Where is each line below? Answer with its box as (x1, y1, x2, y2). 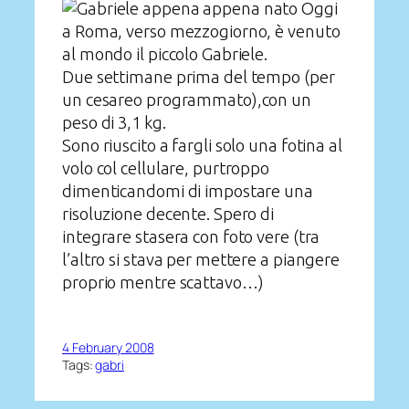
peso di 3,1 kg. (62, 113, 166, 132)
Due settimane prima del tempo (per (62, 68, 335, 87)
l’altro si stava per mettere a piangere (62, 250, 341, 269)
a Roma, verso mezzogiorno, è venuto (62, 22, 341, 41)
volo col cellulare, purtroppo (62, 159, 270, 178)
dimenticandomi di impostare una (62, 182, 313, 201)
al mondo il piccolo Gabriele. (62, 45, 268, 64)
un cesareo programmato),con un (62, 90, 311, 110)
